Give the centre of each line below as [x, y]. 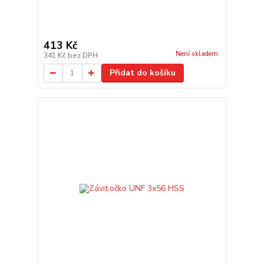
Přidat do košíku [142, 73]
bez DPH [82, 55]
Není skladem [197, 54]
